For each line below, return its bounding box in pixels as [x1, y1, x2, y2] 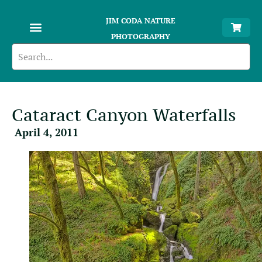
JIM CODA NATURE [106, 15, 176, 26]
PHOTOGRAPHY [111, 31, 171, 42]
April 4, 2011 [15, 125, 78, 139]
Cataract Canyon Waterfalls [12, 104, 236, 126]
